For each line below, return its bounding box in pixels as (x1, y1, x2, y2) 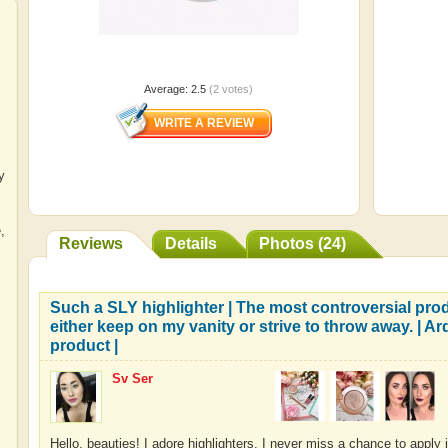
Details (164, 235, 217, 252)
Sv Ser (111, 371, 153, 386)
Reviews (58, 235, 123, 252)
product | (49, 337, 118, 354)
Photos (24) (258, 235, 346, 252)
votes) (219, 83, 253, 95)
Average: (144, 83, 191, 95)
